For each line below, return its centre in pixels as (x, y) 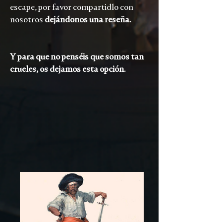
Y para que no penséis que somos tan (77, 57)
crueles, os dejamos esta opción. (68, 69)
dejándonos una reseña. (89, 20)
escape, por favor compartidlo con (72, 7)
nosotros (27, 20)
